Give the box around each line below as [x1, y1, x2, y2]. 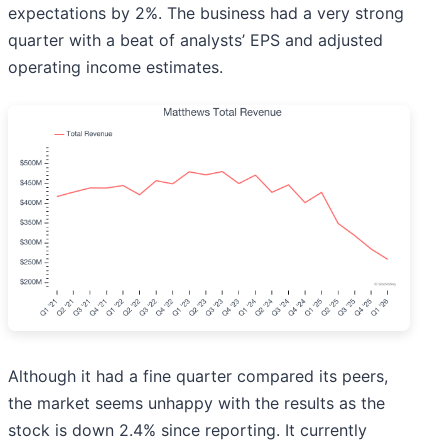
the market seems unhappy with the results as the [8, 393, 385, 414]
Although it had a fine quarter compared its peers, [8, 366, 388, 387]
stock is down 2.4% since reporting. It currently [8, 420, 367, 441]
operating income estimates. [8, 57, 223, 78]
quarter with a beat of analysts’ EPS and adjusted [8, 30, 383, 51]
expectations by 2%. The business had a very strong [8, 3, 404, 24]
